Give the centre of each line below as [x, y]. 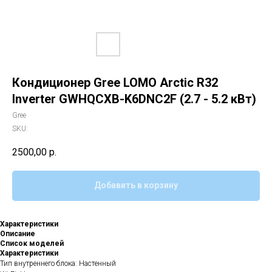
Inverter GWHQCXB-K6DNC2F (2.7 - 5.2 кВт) [134, 99]
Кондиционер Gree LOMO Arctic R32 [115, 83]
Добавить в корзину [136, 185]
